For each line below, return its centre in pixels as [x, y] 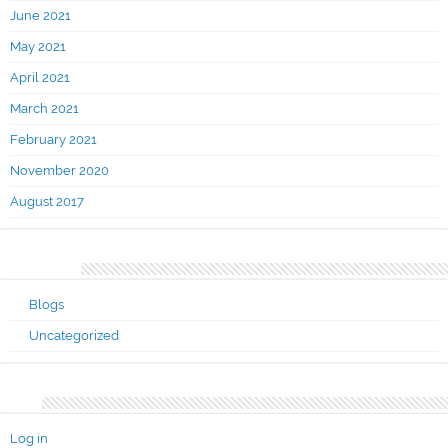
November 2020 [59, 170]
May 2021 [38, 46]
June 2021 [40, 15]
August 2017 [47, 201]
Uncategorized [73, 335]
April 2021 [40, 77]
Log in [29, 438]
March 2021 [44, 108]
